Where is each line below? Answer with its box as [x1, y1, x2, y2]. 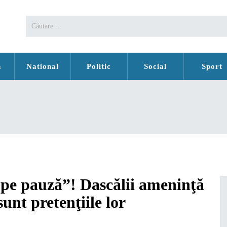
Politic [87, 62, 111, 70]
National [26, 62, 59, 70]
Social [144, 62, 167, 70]
